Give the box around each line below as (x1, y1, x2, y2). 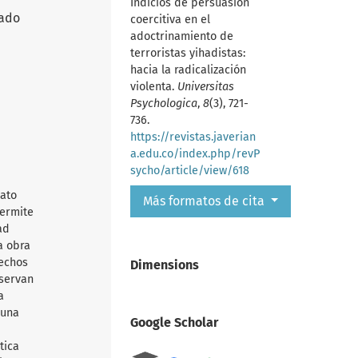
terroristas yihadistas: (129, 46, 245, 60)
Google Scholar (129, 314, 218, 330)
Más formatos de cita (142, 193, 268, 209)
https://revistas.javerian (129, 129, 256, 144)
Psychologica (129, 96, 197, 110)
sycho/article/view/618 (129, 163, 249, 177)
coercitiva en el (129, 12, 210, 26)
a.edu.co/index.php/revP (129, 146, 260, 161)
